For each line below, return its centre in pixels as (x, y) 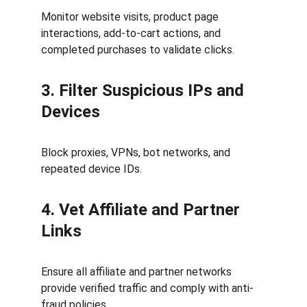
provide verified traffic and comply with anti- (147, 288)
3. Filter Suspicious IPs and (145, 90)
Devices (71, 112)
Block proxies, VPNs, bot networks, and (137, 152)
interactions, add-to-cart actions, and (132, 33)
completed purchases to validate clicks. (138, 50)
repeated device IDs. (91, 169)
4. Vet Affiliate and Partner (143, 210)
